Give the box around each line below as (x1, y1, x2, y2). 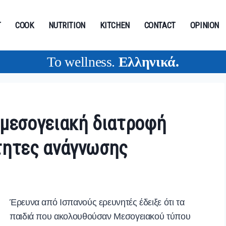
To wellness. (47, 53, 119, 70)
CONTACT (144, 20, 176, 30)
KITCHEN (99, 20, 130, 30)
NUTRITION (48, 20, 86, 30)
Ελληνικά (118, 53, 176, 70)
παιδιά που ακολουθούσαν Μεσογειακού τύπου (10, 211, 191, 222)
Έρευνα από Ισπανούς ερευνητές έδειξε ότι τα (10, 197, 185, 208)
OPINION (190, 20, 219, 30)
